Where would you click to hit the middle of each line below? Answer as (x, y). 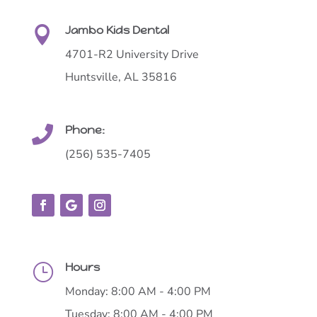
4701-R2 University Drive (132, 54)
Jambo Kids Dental (117, 30)
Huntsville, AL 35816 (121, 77)
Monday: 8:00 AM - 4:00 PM (138, 291)
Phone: (85, 129)
